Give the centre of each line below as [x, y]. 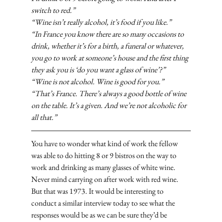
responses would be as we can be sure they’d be [100, 215]
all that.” [44, 117]
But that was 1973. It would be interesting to [98, 191]
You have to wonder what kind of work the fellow [105, 144]
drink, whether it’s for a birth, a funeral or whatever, [108, 46]
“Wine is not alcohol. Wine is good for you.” [97, 82]
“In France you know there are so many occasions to [108, 34]
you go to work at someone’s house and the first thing [110, 58]
